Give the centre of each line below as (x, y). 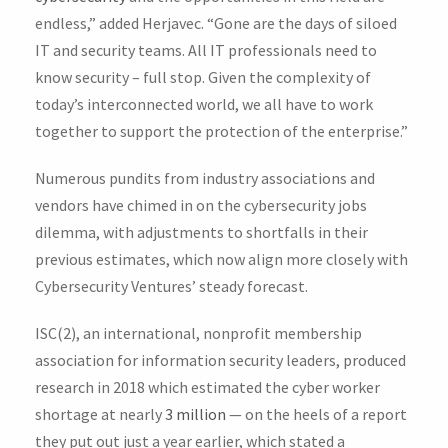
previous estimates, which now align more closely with (221, 258)
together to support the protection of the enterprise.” (221, 130)
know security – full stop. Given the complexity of (203, 76)
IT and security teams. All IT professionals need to (206, 49)
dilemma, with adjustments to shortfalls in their (201, 231)
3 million (195, 413)
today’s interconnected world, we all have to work (204, 103)
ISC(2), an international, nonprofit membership (198, 332)
